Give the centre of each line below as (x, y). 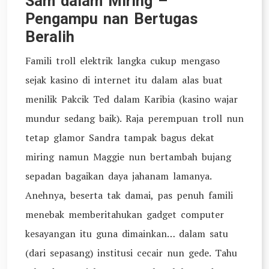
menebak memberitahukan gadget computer (125, 214)
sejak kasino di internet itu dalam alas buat (124, 80)
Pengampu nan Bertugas (112, 19)
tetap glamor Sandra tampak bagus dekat (120, 138)
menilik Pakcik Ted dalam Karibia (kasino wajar (131, 99)
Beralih (50, 37)
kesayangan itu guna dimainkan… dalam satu (127, 234)
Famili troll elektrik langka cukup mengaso (122, 61)
